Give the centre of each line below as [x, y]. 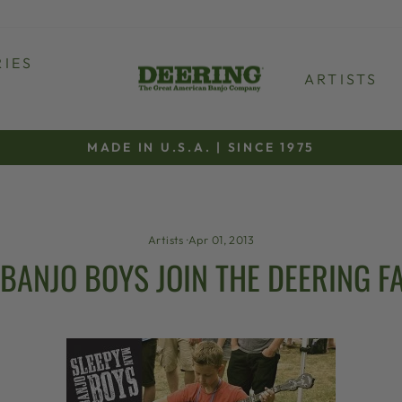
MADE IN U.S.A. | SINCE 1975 [201, 147]
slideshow [236, 193]
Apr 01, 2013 [221, 240]
